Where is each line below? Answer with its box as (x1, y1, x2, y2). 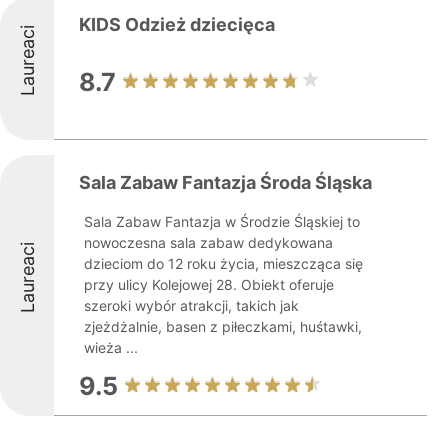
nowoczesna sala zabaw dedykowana (84, 234, 333, 251)
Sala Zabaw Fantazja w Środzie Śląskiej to (84, 213, 360, 230)
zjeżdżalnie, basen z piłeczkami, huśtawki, (84, 318, 362, 335)
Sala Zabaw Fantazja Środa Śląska (79, 172, 372, 193)
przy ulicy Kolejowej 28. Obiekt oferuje (84, 276, 334, 293)
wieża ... (84, 339, 138, 356)
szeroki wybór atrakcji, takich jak (84, 297, 299, 314)
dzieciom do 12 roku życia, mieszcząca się (84, 255, 363, 272)
